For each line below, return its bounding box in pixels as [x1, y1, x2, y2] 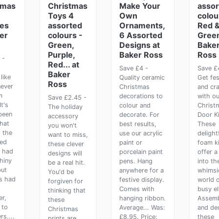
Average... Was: [119, 204, 166, 211]
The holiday [47, 103, 83, 110]
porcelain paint [119, 148, 163, 155]
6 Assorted [119, 30, 163, 40]
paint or [119, 139, 143, 146]
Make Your [119, 1, 161, 11]
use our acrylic [119, 130, 163, 137]
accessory [47, 112, 78, 120]
